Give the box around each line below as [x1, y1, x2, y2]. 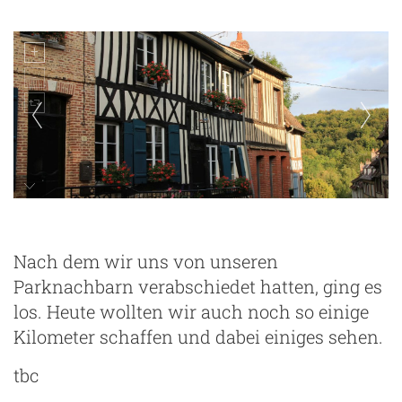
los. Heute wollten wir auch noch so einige [13, 299, 369, 323]
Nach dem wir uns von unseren [13, 249, 278, 273]
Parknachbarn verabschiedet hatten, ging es [13, 274, 382, 298]
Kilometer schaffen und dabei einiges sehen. [13, 324, 383, 348]
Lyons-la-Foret [31, 213, 114, 228]
